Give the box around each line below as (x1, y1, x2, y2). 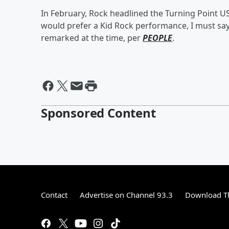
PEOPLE (143, 32, 172, 43)
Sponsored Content (41, 104, 156, 121)
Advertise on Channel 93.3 (80, 189, 173, 200)
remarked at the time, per (41, 32, 143, 43)
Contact (41, 189, 67, 200)
